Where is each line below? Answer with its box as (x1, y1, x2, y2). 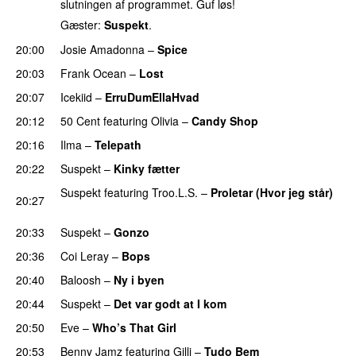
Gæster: (60, 17, 104, 33)
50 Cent (60, 112, 100, 129)
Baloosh (60, 271, 101, 288)
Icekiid (60, 88, 92, 105)
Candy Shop (192, 112, 258, 129)
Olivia (151, 112, 179, 129)
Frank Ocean (60, 64, 126, 81)
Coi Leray (60, 247, 109, 264)
